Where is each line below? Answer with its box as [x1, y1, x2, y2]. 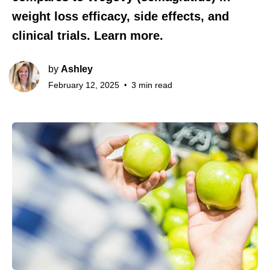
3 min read [129, 80, 172, 90]
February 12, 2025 [48, 80, 119, 90]
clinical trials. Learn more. [12, 29, 163, 42]
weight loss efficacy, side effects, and [12, 10, 229, 23]
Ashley [61, 64, 93, 74]
